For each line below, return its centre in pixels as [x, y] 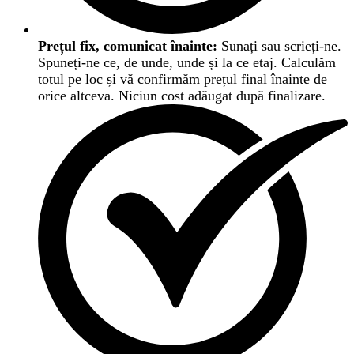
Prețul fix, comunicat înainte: [128, 46]
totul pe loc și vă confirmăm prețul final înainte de [183, 79]
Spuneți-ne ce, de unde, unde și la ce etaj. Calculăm [187, 63]
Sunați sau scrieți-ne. [279, 46]
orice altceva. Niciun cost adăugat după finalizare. [182, 96]
